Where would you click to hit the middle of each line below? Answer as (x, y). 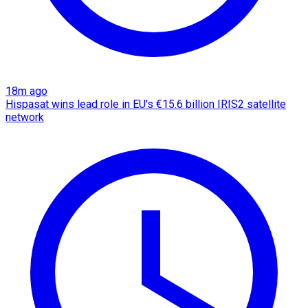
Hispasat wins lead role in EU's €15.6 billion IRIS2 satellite (146, 104)
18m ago (26, 91)
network (25, 117)
